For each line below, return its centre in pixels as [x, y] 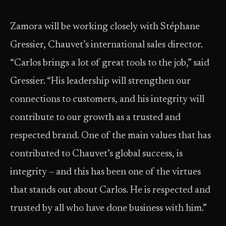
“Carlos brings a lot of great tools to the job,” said [110, 63]
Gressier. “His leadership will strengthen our [100, 81]
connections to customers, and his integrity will [107, 100]
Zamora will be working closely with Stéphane [105, 27]
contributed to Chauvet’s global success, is [96, 154]
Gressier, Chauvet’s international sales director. [106, 45]
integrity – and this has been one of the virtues [105, 172]
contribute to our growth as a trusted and [95, 118]
